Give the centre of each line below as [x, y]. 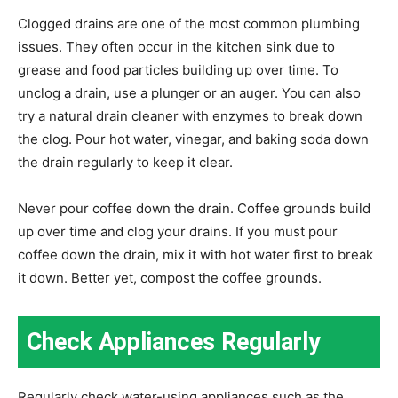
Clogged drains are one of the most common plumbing [189, 23]
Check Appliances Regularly [174, 342]
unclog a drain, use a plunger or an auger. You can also [189, 92]
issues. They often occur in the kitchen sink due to [176, 46]
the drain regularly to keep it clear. [125, 162]
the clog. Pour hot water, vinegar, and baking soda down [193, 139]
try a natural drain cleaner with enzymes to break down [190, 115]
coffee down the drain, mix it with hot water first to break [195, 254]
